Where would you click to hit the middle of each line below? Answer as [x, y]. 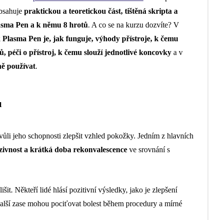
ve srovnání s [149, 150]
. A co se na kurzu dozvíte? [131, 25]
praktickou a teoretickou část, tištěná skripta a [101, 11]
